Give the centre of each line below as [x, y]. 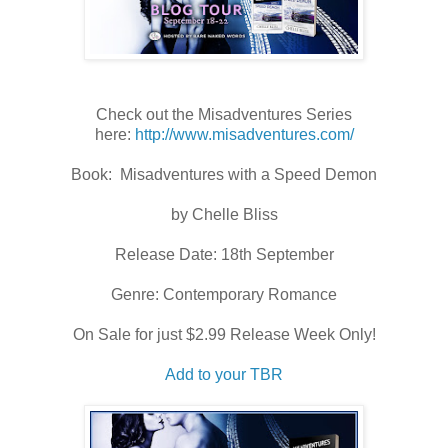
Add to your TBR [224, 374]
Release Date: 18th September [224, 254]
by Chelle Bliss [224, 214]
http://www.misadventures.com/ [244, 134]
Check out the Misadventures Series [224, 114]
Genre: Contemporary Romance [224, 294]
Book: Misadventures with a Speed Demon [224, 174]
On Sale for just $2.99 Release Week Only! [224, 334]
